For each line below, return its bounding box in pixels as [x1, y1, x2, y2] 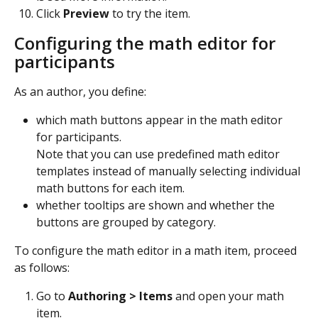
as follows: [14, 259, 70, 275]
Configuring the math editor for [14, 31, 280, 55]
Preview [63, 6, 109, 22]
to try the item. [109, 6, 190, 22]
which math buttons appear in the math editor [36, 111, 285, 128]
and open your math [175, 287, 287, 304]
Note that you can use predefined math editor [36, 146, 283, 162]
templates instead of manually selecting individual [36, 163, 303, 179]
